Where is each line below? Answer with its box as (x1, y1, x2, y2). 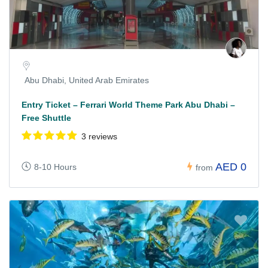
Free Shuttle (22, 112, 71, 123)
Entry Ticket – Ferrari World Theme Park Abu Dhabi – (22, 99, 235, 109)
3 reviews (81, 131, 117, 141)
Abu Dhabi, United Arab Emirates (25, 75, 149, 85)
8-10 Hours (34, 162, 77, 172)
